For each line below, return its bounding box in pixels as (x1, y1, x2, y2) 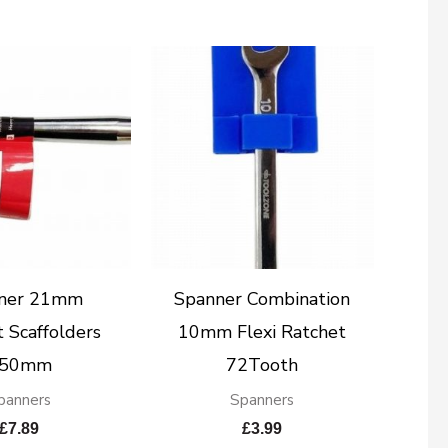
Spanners (230, 390, 295, 411)
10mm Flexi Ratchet (178, 320, 347, 345)
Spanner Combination (174, 287, 351, 312)
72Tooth (226, 353, 299, 378)
